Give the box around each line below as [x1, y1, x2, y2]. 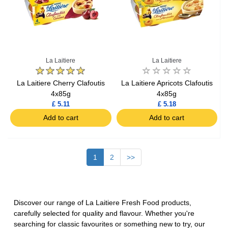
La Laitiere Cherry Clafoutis [16, 79, 105, 88]
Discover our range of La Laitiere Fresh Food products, [14, 198, 191, 207]
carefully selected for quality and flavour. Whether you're [14, 209, 194, 218]
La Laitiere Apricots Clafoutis [121, 79, 213, 88]
